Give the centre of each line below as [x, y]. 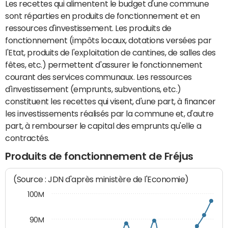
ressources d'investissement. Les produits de [88, 28]
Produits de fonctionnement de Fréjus [99, 156]
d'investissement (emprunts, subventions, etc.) [93, 89]
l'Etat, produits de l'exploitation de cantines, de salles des [110, 52]
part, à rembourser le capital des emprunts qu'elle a [103, 126]
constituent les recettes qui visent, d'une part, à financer [110, 101]
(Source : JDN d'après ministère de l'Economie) [101, 180]
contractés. [27, 138]
